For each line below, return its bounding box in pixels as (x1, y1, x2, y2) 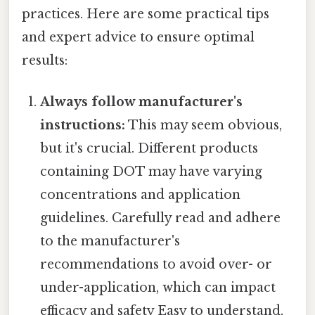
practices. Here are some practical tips (22, 6, 269, 22)
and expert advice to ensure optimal (22, 29, 255, 45)
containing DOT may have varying (40, 164, 263, 180)
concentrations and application (40, 187, 241, 203)
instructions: (40, 117, 126, 134)
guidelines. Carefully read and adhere (40, 210, 281, 226)
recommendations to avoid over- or (40, 257, 273, 273)
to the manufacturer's (40, 233, 181, 250)
